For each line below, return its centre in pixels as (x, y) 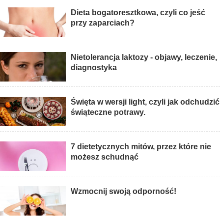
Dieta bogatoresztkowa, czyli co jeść (138, 13)
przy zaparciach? (103, 23)
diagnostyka (94, 68)
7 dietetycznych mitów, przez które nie (141, 147)
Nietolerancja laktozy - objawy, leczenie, (144, 57)
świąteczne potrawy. (108, 112)
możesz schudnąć (105, 157)
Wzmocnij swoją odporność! (124, 192)
